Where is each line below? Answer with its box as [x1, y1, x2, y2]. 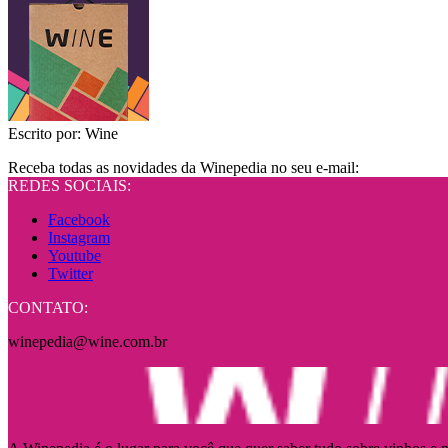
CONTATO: [8, 299, 88, 317]
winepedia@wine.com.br [8, 333, 167, 351]
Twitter [48, 265, 93, 283]
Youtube [48, 247, 101, 265]
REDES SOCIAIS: [8, 177, 131, 195]
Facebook [48, 211, 110, 229]
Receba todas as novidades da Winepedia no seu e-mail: [8, 159, 359, 177]
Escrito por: [8, 125, 81, 143]
